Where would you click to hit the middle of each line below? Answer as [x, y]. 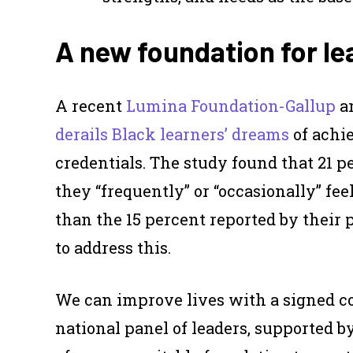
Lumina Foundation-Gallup [231, 106]
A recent [91, 106]
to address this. [113, 248]
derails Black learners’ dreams [172, 134]
